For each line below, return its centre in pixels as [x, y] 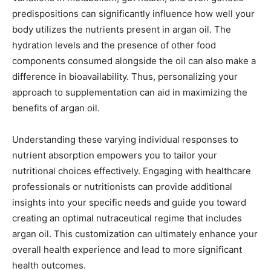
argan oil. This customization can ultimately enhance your [135, 234]
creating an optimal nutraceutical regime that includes [127, 218]
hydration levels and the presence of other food [114, 45]
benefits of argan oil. [56, 108]
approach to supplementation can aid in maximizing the [130, 93]
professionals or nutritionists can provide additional [122, 187]
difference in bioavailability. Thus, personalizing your [125, 77]
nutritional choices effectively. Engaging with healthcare [132, 171]
